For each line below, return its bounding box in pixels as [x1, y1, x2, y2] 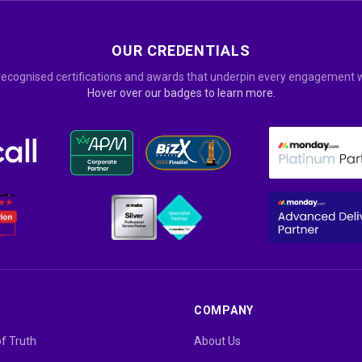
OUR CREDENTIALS [112, 41, 250, 59]
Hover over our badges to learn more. [86, 86, 276, 99]
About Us [194, 334, 241, 347]
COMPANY [194, 303, 254, 317]
